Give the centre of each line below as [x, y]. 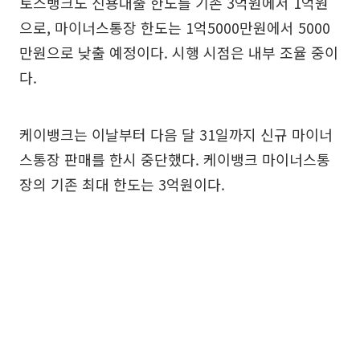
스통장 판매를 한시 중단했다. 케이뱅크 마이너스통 [175, 159]
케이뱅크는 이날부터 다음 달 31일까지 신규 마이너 [176, 134]
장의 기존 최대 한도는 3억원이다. [122, 184]
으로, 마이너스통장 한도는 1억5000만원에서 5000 [175, 27]
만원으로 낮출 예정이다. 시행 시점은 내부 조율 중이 [179, 52]
